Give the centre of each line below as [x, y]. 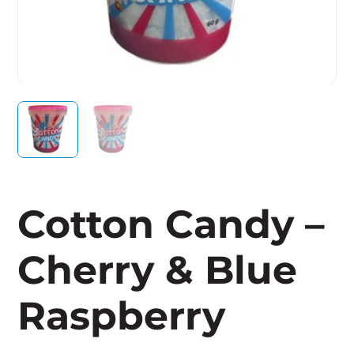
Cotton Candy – [171, 224]
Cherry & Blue [158, 270]
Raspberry [122, 316]
